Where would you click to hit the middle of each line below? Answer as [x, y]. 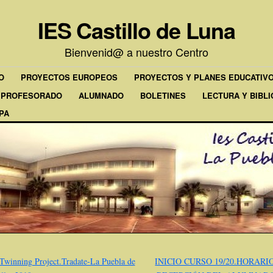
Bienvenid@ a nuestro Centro [136, 52]
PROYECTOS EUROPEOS [69, 77]
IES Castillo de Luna [136, 30]
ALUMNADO [101, 95]
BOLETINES [163, 95]
